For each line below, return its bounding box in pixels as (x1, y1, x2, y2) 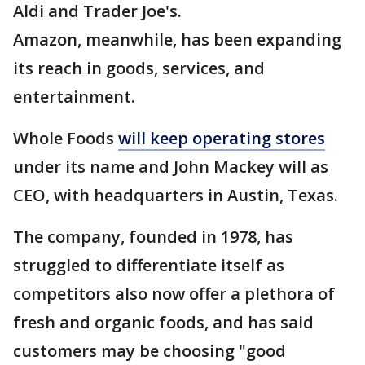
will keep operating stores (118, 127, 325, 150)
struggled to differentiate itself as (13, 254, 284, 277)
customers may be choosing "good (13, 340, 286, 363)
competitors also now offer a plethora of (13, 283, 335, 306)
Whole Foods (13, 127, 118, 150)
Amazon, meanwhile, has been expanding (13, 29, 341, 51)
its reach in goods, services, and (13, 57, 265, 80)
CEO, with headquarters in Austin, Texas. (13, 184, 338, 207)
